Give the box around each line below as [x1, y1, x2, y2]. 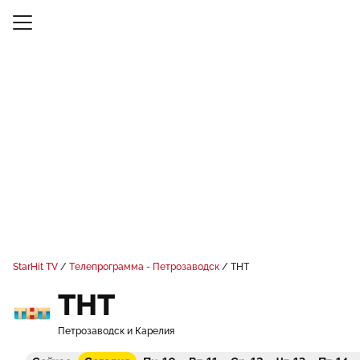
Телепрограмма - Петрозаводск [69, 261, 219, 272]
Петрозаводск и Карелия [58, 325, 174, 337]
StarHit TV [13, 261, 58, 272]
